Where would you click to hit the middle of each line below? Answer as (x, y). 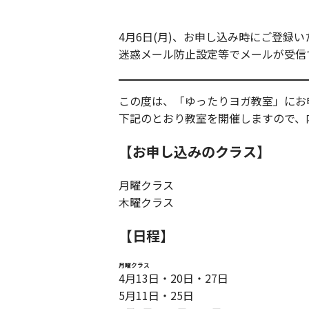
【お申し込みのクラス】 (195, 152)
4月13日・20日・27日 (173, 278)
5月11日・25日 (156, 296)
